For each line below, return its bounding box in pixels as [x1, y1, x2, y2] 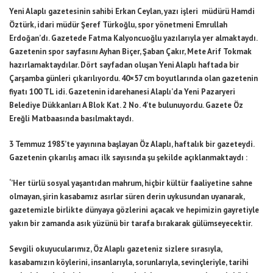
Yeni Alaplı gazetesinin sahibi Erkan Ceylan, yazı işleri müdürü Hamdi [9, 6, 255, 16]
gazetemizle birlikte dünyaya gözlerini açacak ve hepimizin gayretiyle [9, 205, 259, 215]
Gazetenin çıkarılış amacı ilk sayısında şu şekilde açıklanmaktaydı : [9, 152, 247, 163]
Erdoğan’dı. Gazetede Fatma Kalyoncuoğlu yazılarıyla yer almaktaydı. [9, 33, 257, 43]
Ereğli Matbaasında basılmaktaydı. [9, 113, 133, 124]
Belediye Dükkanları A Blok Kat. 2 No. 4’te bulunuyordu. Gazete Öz [9, 100, 243, 110]
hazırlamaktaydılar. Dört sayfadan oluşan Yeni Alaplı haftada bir [9, 60, 239, 70]
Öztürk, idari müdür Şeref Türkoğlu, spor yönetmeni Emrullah [9, 19, 227, 30]
